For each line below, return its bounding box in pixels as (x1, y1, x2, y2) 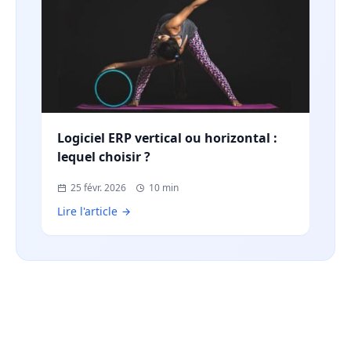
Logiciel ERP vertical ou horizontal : (57, 128, 277, 147)
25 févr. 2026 (71, 180, 126, 194)
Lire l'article (57, 203, 118, 219)
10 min (149, 180, 179, 194)
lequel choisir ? (57, 147, 150, 165)
